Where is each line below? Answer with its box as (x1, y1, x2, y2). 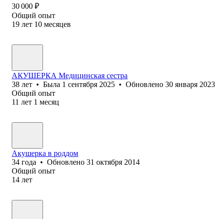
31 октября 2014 (87, 157, 140, 166)
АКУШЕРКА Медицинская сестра (12, 71, 128, 80)
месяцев (44, 20, 71, 28)
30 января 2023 (165, 80, 215, 88)
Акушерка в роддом (12, 149, 78, 157)
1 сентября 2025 (62, 80, 115, 88)
